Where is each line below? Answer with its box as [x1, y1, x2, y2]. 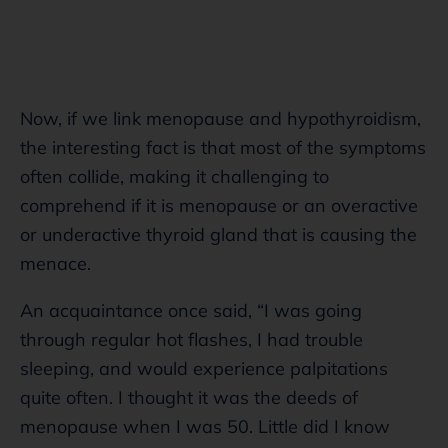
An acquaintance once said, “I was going [20, 298, 362, 322]
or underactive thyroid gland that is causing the [20, 222, 417, 246]
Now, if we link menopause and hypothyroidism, [20, 106, 421, 130]
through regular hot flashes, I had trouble [20, 327, 363, 351]
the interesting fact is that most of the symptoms [20, 135, 426, 159]
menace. [20, 251, 91, 275]
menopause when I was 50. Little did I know [20, 414, 390, 438]
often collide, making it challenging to [20, 164, 329, 188]
